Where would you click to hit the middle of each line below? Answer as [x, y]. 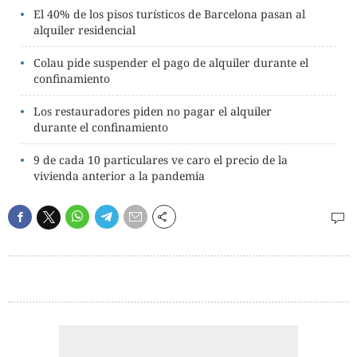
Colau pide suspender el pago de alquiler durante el [171, 63]
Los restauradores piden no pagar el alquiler [153, 111]
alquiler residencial [84, 30]
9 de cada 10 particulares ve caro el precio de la [161, 160]
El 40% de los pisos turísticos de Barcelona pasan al [169, 14]
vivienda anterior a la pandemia [119, 176]
